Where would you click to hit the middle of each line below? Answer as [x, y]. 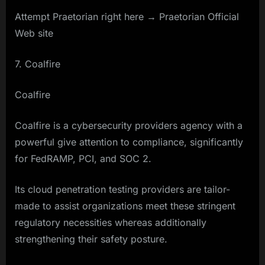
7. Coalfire [38, 64]
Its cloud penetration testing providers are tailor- [122, 190]
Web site [34, 33]
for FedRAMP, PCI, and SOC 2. [83, 159]
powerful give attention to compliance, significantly [129, 142]
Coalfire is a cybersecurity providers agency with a [129, 126]
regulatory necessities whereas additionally [111, 223]
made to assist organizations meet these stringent [125, 206]
